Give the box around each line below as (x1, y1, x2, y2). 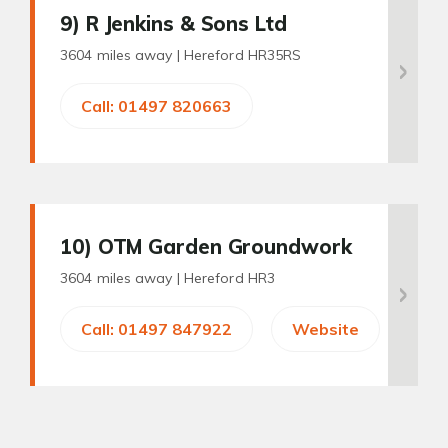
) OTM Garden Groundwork (84, 234, 352, 259)
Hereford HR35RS (183, 46, 302, 64)
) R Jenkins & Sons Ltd (72, 11, 287, 36)
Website (292, 319, 359, 339)
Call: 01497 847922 (81, 319, 232, 339)
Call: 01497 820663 (81, 96, 232, 116)
